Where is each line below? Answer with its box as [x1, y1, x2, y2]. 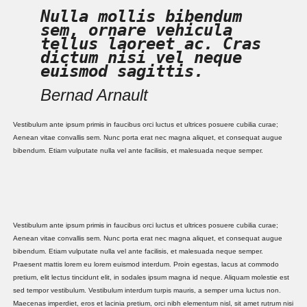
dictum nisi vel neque [40, 48, 243, 68]
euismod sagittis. [40, 62, 204, 82]
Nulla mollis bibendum [40, 7, 243, 27]
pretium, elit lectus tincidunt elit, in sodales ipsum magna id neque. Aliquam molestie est [13, 273, 290, 282]
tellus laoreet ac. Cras [40, 34, 262, 54]
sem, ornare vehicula [40, 21, 233, 40]
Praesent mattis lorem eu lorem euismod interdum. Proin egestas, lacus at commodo [13, 260, 280, 269]
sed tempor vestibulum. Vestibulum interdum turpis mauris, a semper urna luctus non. [13, 286, 282, 295]
